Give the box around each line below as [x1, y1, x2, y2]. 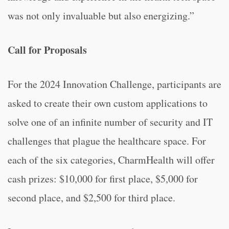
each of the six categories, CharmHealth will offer [8, 153, 215, 167]
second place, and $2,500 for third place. [8, 191, 175, 204]
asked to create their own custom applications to [8, 96, 208, 110]
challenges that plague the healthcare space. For [8, 134, 206, 148]
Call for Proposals [8, 42, 87, 57]
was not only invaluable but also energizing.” [8, 9, 194, 22]
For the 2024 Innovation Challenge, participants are [8, 77, 221, 91]
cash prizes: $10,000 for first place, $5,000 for [8, 172, 198, 186]
